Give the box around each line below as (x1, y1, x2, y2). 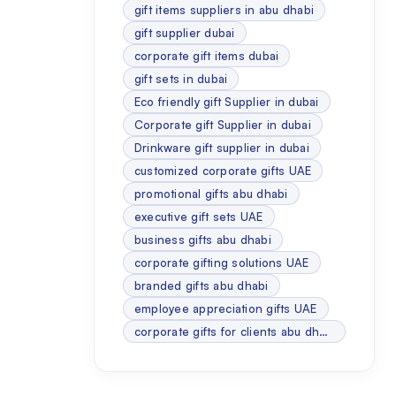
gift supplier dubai (133, 26, 235, 40)
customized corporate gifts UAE (133, 164, 312, 178)
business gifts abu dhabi (133, 232, 271, 247)
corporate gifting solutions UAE (133, 255, 309, 270)
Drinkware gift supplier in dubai (133, 141, 309, 155)
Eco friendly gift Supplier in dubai (133, 95, 319, 109)
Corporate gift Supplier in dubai (133, 118, 311, 132)
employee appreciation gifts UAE (133, 301, 317, 316)
